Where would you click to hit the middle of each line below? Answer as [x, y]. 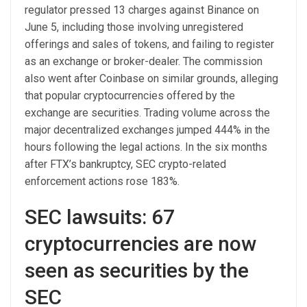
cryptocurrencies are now [140, 243]
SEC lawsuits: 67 [100, 217]
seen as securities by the [137, 270]
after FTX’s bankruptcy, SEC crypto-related [125, 164]
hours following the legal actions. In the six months [146, 147]
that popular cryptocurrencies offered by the [130, 95]
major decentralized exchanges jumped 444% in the [147, 130]
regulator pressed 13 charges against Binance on [142, 10]
